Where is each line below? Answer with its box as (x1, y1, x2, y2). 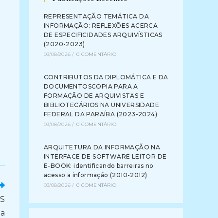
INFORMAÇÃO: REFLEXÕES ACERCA (44, 22, 158, 29)
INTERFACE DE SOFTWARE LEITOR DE (44, 153, 167, 160)
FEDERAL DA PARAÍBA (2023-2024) (44, 110, 157, 118)
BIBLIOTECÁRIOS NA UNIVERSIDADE (44, 101, 159, 109)
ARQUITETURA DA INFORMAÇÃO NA (44, 144, 161, 151)
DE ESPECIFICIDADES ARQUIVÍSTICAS (44, 31, 163, 38)
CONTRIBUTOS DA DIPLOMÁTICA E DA (44, 73, 168, 81)
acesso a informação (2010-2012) (44, 171, 147, 179)
